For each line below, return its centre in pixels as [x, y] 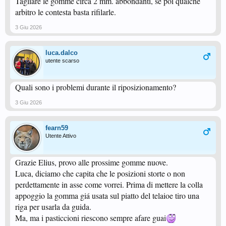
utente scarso [62, 61]
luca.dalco [62, 53]
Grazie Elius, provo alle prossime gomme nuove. [92, 162]
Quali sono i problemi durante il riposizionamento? [96, 87]
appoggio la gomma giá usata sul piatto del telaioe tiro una [107, 195]
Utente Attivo [61, 136]
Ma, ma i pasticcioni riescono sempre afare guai [91, 218]
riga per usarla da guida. [53, 207]
